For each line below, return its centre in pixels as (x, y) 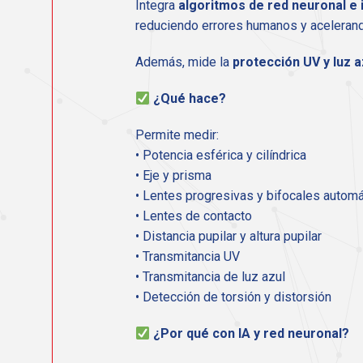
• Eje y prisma (173, 176)
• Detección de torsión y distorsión (233, 297)
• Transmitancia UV (188, 257)
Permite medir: (177, 135)
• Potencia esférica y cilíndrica (221, 156)
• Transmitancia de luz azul (210, 277)
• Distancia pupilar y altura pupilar (228, 237)
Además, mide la (184, 62)
